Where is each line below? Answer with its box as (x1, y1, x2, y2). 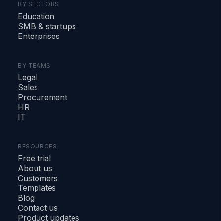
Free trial (18, 153, 51, 163)
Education (18, 11, 55, 21)
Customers (18, 173, 58, 183)
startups (43, 21, 76, 31)
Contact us (18, 202, 58, 213)
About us (18, 163, 52, 173)
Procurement (18, 92, 68, 102)
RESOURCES (18, 142, 57, 150)
